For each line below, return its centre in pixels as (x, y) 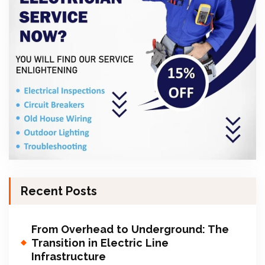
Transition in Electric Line (100, 243)
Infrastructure (69, 256)
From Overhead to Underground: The (130, 229)
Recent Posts (59, 191)
